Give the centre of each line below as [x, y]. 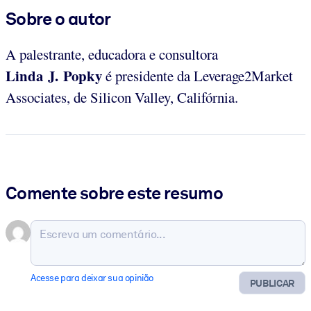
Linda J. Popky [54, 76]
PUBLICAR [272, 283]
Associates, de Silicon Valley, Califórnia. [122, 98]
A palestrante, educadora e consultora [112, 54]
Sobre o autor [58, 19]
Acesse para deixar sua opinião [92, 278]
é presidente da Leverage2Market [197, 76]
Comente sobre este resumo [115, 193]
